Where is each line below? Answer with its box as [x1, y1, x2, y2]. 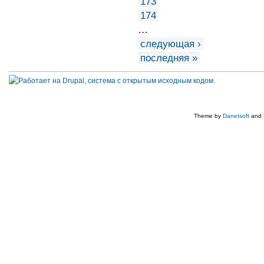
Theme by [194, 112, 223, 119]
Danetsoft [223, 112, 249, 119]
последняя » [140, 51, 197, 64]
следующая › [140, 37, 201, 49]
